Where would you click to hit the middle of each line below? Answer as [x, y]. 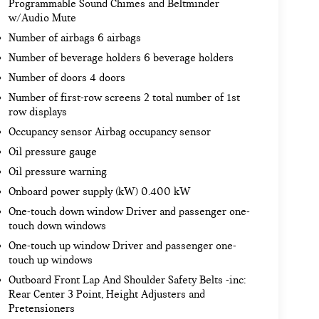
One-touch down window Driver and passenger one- [129, 212]
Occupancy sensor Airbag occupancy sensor [109, 132]
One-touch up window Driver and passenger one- [122, 246]
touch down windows [57, 226]
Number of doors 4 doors [67, 78]
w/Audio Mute [42, 18]
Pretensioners [41, 309]
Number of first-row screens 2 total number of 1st [124, 98]
